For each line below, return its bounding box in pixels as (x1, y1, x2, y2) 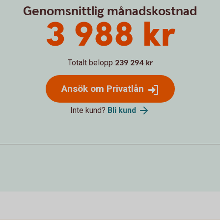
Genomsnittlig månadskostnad (23, 2, 197, 20)
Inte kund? (70, 105, 108, 115)
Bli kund (108, 105, 136, 115)
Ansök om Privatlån (61, 82, 144, 94)
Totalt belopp (67, 57, 113, 67)
